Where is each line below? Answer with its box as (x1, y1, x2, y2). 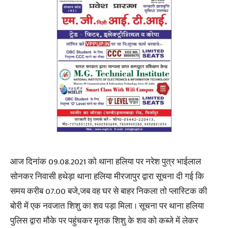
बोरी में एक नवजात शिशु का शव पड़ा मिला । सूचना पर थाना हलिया (10, 199, 204, 213)
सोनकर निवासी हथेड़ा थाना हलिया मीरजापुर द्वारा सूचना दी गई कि (10, 169, 204, 184)
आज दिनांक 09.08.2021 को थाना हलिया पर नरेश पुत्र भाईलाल (10, 155, 201, 169)
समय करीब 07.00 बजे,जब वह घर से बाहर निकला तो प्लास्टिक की (10, 184, 207, 198)
